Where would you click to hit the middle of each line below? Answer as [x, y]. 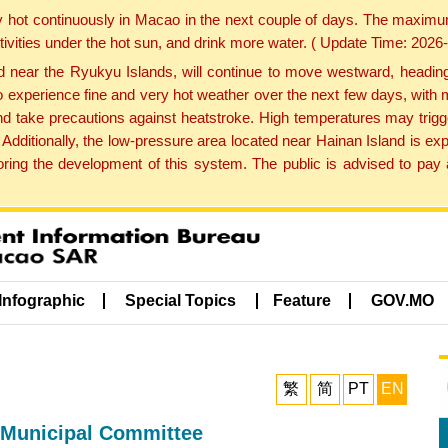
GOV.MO [403, 301]
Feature [301, 301]
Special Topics [181, 301]
